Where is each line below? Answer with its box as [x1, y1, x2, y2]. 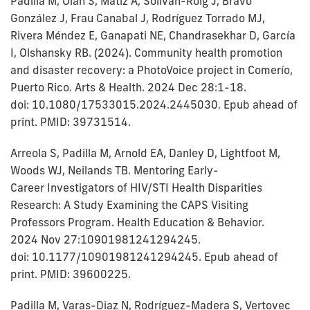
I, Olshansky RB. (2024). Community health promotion [10, 46, 282, 60]
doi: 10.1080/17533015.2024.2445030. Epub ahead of [10, 98, 298, 112]
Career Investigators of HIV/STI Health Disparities [10, 181, 262, 195]
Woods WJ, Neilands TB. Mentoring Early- [10, 163, 219, 178]
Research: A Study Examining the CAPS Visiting [10, 198, 248, 212]
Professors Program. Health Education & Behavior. [10, 215, 264, 230]
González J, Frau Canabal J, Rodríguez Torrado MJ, [10, 11, 265, 26]
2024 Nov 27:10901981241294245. [10, 232, 201, 247]
